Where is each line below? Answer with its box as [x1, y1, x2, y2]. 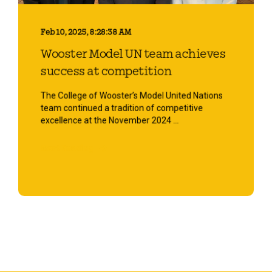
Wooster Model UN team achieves [40, 47, 226, 61]
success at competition [40, 65, 172, 78]
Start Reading [40, 143, 93, 153]
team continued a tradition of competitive [40, 103, 203, 114]
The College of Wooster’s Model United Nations [40, 90, 223, 101]
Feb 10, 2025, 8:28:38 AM [40, 29, 131, 37]
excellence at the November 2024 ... [40, 115, 179, 126]
